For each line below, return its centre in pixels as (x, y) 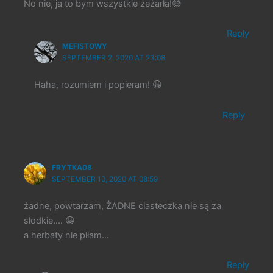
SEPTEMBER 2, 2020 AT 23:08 (114, 58)
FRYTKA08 (72, 168)
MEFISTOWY (85, 47)
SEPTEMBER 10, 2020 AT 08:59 (105, 179)
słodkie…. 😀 (50, 220)
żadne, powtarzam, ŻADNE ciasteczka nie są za (123, 206)
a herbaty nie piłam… (67, 235)
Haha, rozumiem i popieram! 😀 (98, 85)
